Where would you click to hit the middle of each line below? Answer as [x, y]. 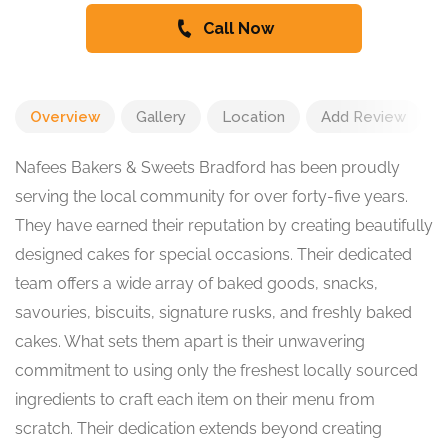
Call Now [238, 28]
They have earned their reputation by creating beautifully [224, 225]
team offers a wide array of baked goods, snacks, [196, 283]
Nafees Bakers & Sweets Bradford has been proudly [207, 167]
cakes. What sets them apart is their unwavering [190, 341]
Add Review [363, 117]
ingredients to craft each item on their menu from [195, 399]
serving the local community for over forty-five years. [211, 196]
